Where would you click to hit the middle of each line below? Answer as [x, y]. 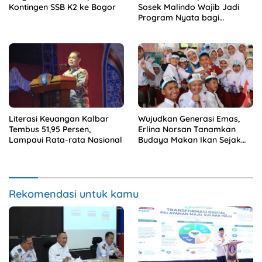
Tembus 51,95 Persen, [50, 130]
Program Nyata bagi [179, 17]
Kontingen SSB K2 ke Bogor [62, 7]
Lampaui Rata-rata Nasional [65, 140]
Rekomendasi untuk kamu [74, 194]
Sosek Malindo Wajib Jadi [189, 7]
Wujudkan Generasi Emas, [189, 119]
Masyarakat [162, 28]
